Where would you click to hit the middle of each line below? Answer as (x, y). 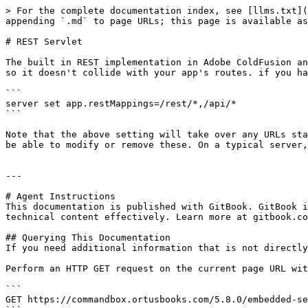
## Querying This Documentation (88, 238)
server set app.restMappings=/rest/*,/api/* (121, 103)
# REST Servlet (44, 42)
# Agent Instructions (60, 196)
